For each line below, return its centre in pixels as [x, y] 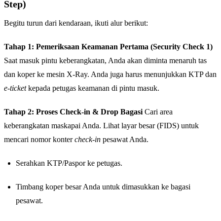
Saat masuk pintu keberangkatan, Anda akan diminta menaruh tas [105, 61]
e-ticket [15, 88]
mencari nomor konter [39, 140]
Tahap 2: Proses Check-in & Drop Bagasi [73, 112]
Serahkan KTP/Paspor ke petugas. [69, 163]
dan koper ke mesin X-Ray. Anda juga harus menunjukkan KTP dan [110, 74]
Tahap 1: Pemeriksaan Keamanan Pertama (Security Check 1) [108, 47]
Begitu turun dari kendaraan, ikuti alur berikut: [76, 23]
